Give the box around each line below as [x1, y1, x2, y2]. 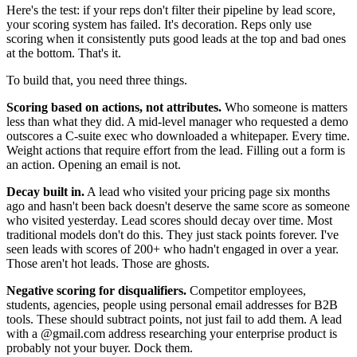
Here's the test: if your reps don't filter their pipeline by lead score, [6, 3, 335, 18]
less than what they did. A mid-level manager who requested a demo [6, 115, 348, 129]
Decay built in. [6, 185, 84, 199]
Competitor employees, [186, 284, 306, 298]
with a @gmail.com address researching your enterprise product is [6, 327, 337, 341]
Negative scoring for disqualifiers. [6, 284, 186, 298]
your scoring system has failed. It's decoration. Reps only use [6, 18, 312, 32]
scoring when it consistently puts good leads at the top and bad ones [6, 32, 346, 46]
